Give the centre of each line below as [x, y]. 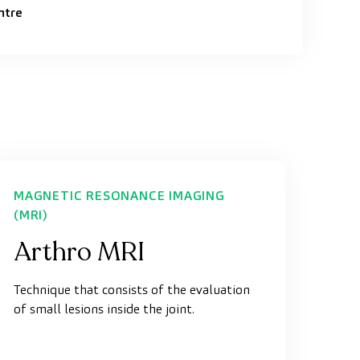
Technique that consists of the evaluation [132, 290]
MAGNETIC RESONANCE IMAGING [119, 196]
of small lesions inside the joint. [104, 309]
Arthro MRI [79, 252]
